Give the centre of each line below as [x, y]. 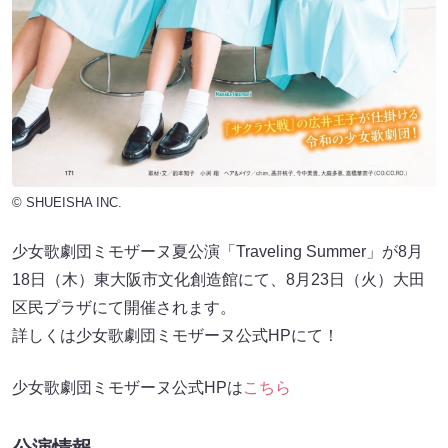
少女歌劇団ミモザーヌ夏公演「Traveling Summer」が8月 [217, 251]
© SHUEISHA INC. [67, 202]
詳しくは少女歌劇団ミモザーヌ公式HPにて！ [175, 335]
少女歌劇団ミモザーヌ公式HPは [127, 387]
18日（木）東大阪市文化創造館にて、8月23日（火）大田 [218, 279]
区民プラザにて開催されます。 [124, 307]
